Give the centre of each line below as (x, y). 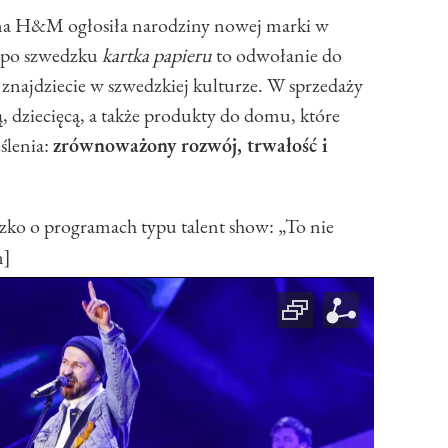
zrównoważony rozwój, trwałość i (190, 145)
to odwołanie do (277, 55)
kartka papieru (157, 55)
